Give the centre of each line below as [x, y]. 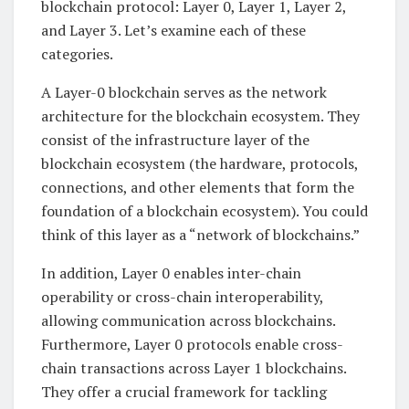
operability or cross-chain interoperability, [182, 297]
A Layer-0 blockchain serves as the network [184, 93]
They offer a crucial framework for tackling [184, 392]
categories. [77, 54]
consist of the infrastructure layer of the [175, 140]
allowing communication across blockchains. [188, 321]
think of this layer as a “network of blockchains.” [200, 235]
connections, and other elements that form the [198, 188]
